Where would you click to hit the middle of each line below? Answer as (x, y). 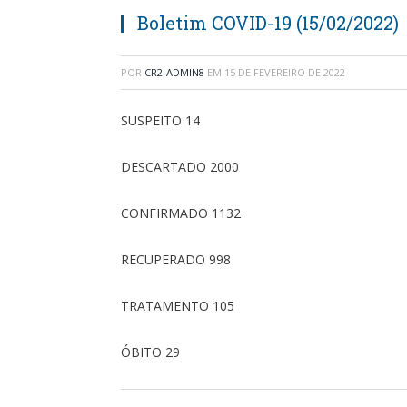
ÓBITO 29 (150, 352)
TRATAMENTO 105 (178, 305)
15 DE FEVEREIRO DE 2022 (285, 72)
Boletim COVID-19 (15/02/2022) (268, 22)
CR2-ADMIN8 (174, 72)
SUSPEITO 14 (160, 120)
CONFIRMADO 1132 (181, 213)
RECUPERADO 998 (176, 259)
